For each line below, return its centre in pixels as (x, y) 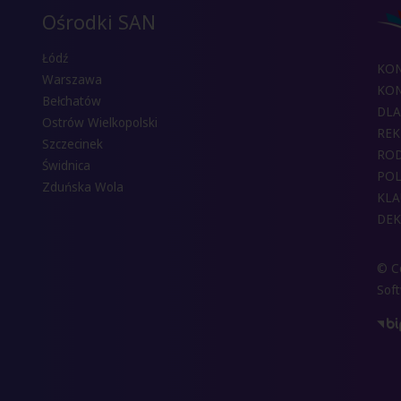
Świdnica (67, 166)
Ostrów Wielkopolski (100, 123)
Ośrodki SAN (99, 21)
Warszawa (73, 80)
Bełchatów (72, 102)
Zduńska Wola (83, 188)
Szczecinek (73, 145)
